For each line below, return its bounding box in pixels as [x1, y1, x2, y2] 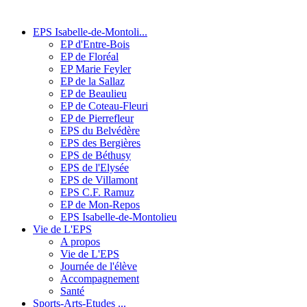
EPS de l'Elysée [60, 161, 129, 173]
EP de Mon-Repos [60, 198, 140, 210]
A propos [60, 235, 100, 247]
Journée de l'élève [60, 260, 137, 272]
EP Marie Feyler [60, 62, 131, 75]
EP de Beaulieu [60, 87, 127, 99]
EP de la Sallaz [60, 75, 125, 87]
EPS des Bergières [60, 136, 140, 149]
